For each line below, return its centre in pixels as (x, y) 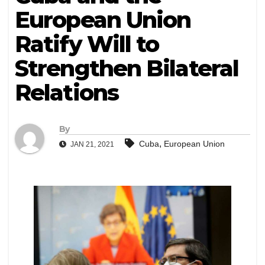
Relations (67, 93)
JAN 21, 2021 (91, 145)
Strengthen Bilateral (127, 69)
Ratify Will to (87, 44)
